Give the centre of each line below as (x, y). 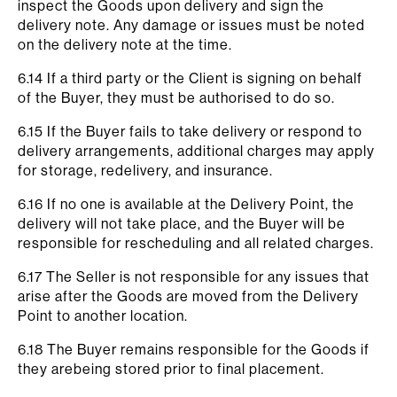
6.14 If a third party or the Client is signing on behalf (190, 78)
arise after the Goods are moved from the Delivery (188, 296)
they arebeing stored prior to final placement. (171, 369)
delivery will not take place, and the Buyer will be (182, 223)
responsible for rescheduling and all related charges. (196, 243)
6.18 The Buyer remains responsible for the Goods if (194, 349)
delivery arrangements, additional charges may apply (196, 151)
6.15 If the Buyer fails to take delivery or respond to (190, 131)
